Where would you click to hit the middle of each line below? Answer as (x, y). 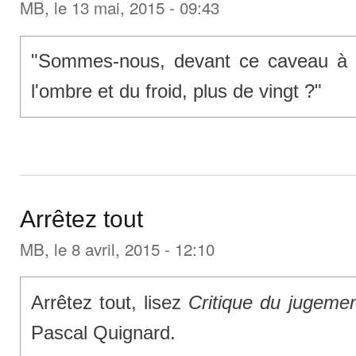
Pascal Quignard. (103, 332)
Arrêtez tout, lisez (110, 302)
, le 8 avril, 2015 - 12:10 (130, 248)
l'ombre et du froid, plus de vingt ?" (176, 91)
